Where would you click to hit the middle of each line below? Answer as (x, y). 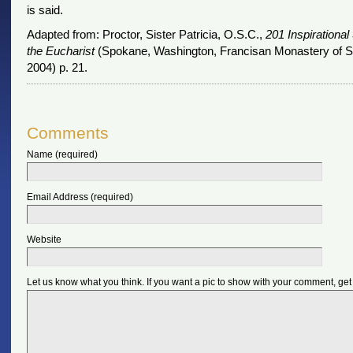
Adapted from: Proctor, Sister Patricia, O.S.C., (146, 34)
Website (44, 240)
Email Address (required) (80, 197)
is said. (45, 10)
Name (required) (62, 154)
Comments (67, 133)
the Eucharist (60, 51)
